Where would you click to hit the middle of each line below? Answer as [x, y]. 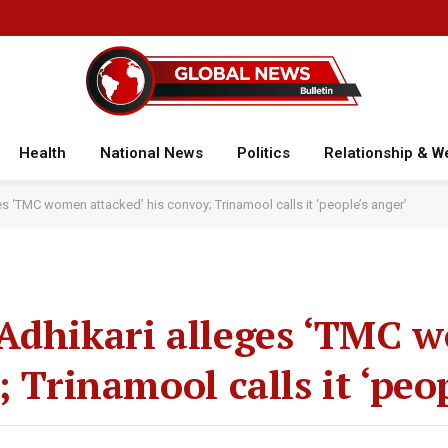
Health [42, 153]
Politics [263, 153]
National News [151, 153]
